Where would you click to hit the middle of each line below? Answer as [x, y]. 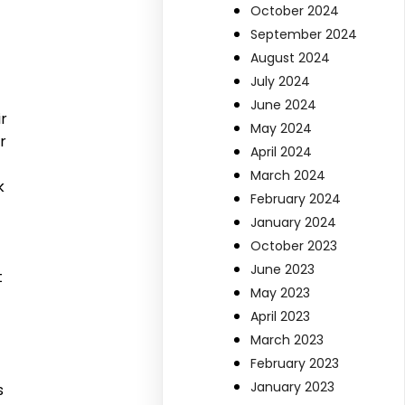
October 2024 [295, 11]
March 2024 [288, 176]
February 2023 [295, 364]
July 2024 [281, 82]
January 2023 [293, 387]
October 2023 [294, 246]
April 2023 [281, 317]
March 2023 [287, 340]
